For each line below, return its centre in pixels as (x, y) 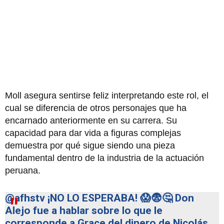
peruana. (23, 171)
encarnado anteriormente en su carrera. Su (91, 121)
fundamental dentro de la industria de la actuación (104, 158)
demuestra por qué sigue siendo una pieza (90, 146)
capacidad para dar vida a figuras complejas (93, 133)
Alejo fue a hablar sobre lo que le (84, 211)
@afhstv (25, 198)
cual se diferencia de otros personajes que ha (96, 108)
